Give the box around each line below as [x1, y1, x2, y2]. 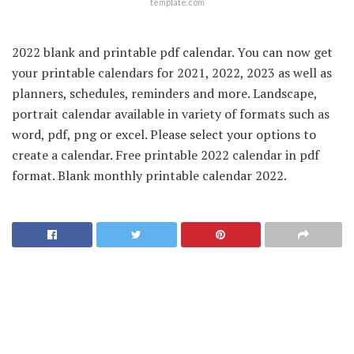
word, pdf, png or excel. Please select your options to [12, 126, 316, 144]
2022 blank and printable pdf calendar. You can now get [12, 43, 333, 62]
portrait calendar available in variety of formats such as [12, 105, 330, 123]
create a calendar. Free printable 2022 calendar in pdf [12, 146, 319, 164]
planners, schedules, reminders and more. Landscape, [12, 85, 317, 103]
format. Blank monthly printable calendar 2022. [12, 167, 287, 185]
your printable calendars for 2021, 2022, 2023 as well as [12, 64, 332, 82]
